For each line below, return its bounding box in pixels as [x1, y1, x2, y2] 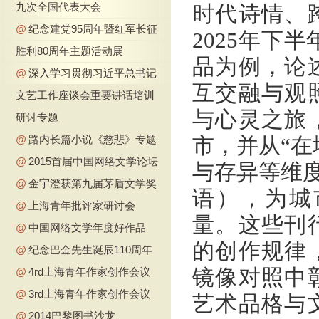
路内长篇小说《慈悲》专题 [28, 132, 157, 145]
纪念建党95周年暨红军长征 [28, 22, 157, 35]
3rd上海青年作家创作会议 [28, 287, 150, 300]
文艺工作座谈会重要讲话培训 [16, 88, 155, 101]
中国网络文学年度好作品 [28, 221, 146, 234]
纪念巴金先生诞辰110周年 [28, 243, 152, 256]
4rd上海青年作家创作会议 [28, 265, 150, 278]
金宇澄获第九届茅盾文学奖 [28, 177, 157, 189]
